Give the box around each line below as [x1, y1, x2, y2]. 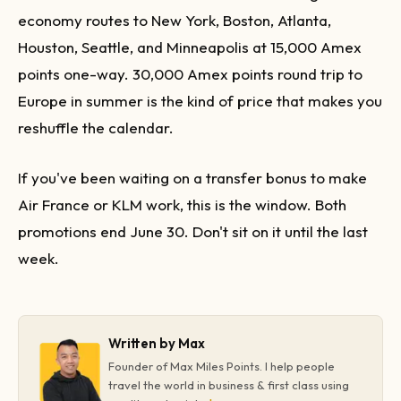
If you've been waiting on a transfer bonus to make [18, 167, 367, 187]
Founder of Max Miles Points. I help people [108, 358, 335, 373]
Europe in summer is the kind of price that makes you [18, 91, 382, 111]
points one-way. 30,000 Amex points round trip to [18, 64, 363, 84]
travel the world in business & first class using [108, 377, 349, 392]
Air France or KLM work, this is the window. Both [18, 194, 346, 214]
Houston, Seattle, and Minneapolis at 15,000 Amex [18, 38, 362, 57]
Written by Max [108, 334, 205, 352]
